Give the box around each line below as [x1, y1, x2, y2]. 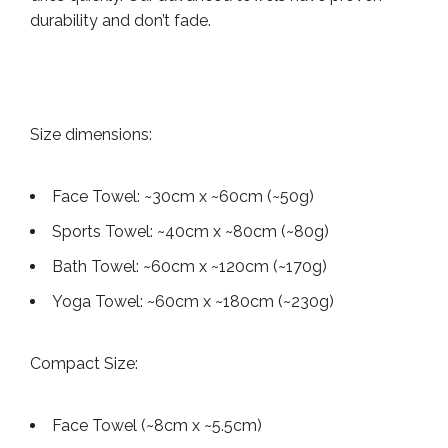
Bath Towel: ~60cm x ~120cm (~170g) [52, 256, 327, 276]
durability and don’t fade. [30, 10, 211, 30]
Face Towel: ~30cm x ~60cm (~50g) [52, 186, 314, 206]
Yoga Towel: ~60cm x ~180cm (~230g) [52, 291, 334, 311]
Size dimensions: [30, 124, 152, 144]
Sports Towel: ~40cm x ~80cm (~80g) [52, 221, 329, 241]
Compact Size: [30, 353, 138, 373]
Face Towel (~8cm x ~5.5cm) [52, 415, 262, 435]
